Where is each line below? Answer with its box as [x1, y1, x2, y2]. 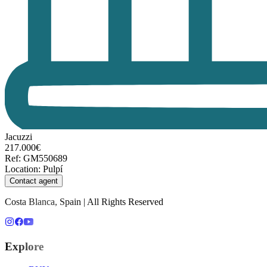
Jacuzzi [5, 132, 32, 142]
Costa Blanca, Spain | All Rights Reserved [5, 197, 163, 207]
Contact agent [10, 176, 58, 186]
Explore [5, 240, 44, 253]
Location [5, 164, 38, 175]
